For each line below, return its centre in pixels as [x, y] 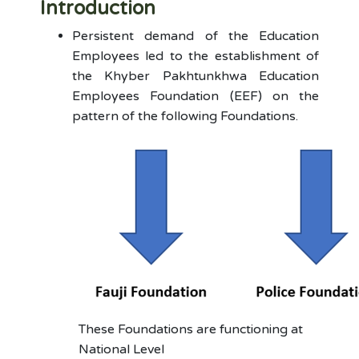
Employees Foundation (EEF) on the [196, 96]
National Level [121, 349]
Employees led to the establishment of [196, 56]
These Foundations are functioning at [191, 329]
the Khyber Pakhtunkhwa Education [196, 76]
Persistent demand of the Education [196, 36]
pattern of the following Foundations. [185, 116]
